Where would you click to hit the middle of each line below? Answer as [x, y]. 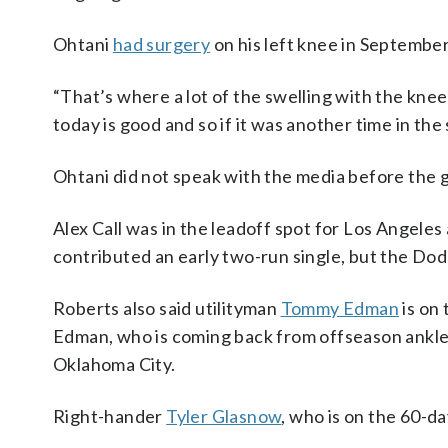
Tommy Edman [340, 308]
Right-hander [110, 416]
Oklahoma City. [114, 364]
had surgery [161, 44]
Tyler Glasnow [224, 416]
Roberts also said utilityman [167, 308]
